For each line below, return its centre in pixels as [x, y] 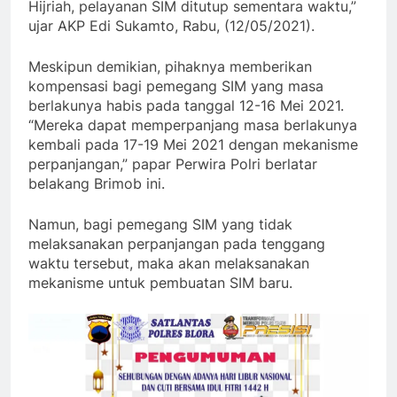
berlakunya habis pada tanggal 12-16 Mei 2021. [186, 105]
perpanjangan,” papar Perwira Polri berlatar [173, 163]
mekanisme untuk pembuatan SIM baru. [160, 282]
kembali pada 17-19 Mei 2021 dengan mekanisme [193, 144]
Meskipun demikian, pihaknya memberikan [170, 66]
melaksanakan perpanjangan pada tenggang [177, 243]
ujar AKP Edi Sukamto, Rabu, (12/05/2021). [171, 25]
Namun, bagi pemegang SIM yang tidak [160, 224]
